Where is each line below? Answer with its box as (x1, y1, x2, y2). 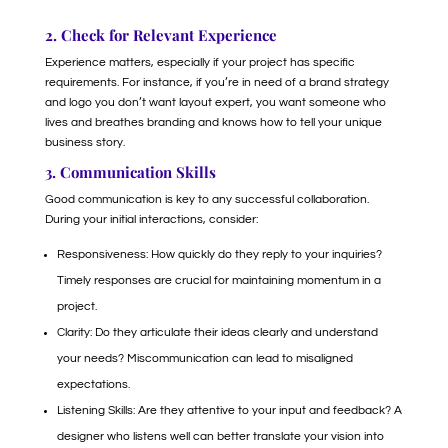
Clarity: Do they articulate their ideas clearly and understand (56, 326, 378, 339)
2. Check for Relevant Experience (44, 25, 277, 45)
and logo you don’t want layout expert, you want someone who (44, 96, 386, 109)
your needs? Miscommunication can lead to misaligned (56, 352, 353, 365)
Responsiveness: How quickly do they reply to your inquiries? (56, 248, 382, 261)
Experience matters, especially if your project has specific (44, 56, 355, 69)
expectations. (56, 378, 130, 391)
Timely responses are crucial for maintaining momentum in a (56, 274, 381, 287)
